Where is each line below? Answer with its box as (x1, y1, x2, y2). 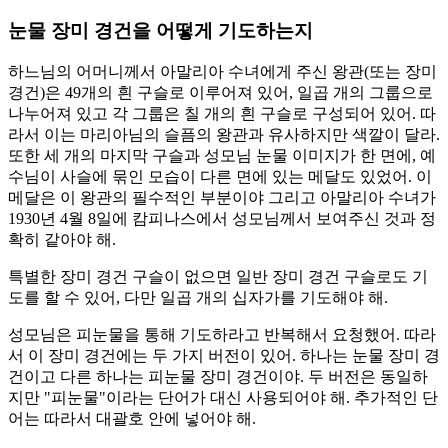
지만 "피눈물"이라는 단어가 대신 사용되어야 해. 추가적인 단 (8, 389, 438, 407)
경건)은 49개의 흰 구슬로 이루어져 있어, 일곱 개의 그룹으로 (8, 84, 433, 102)
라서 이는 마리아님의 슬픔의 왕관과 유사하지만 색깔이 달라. (8, 126, 440, 144)
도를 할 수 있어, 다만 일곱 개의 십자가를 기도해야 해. (8, 289, 388, 307)
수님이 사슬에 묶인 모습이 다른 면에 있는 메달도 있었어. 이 (8, 168, 432, 186)
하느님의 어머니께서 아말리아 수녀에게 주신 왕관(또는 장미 (8, 63, 437, 81)
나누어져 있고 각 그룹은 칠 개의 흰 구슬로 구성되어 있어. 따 (8, 105, 436, 123)
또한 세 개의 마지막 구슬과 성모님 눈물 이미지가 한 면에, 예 (8, 147, 436, 165)
